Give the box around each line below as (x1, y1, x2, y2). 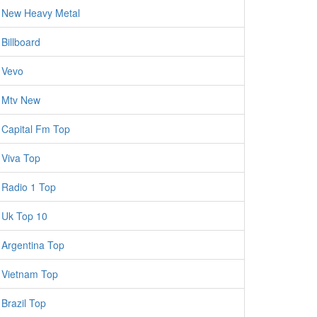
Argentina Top (1, 238, 64, 252)
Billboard (1, 35, 40, 49)
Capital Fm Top (1, 122, 70, 136)
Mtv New (1, 93, 40, 107)
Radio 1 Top (1, 180, 56, 194)
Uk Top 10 (1, 209, 47, 223)
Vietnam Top (1, 267, 58, 281)
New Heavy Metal (1, 6, 80, 20)
